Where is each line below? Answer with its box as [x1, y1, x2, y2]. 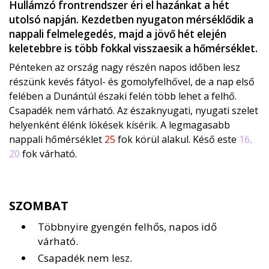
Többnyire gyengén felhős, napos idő [38, 220, 217, 234]
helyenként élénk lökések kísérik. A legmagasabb [9, 118, 230, 132]
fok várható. [20, 147, 77, 161]
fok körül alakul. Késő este [115, 133, 239, 147]
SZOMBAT [9, 198, 68, 214]
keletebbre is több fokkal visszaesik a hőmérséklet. [9, 41, 258, 56]
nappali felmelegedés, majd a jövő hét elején [9, 27, 226, 41]
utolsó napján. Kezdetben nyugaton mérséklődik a [9, 13, 253, 27]
